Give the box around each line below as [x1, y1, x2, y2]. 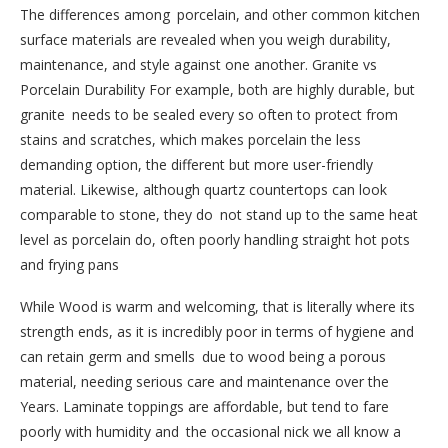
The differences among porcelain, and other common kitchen [20, 4, 420, 24]
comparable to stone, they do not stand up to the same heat [20, 204, 418, 224]
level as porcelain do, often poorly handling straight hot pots [20, 229, 410, 249]
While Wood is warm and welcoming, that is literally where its [20, 296, 415, 316]
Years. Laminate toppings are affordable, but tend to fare [20, 396, 389, 416]
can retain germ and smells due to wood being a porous [20, 346, 386, 366]
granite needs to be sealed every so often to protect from [20, 104, 398, 124]
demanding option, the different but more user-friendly [20, 154, 373, 174]
